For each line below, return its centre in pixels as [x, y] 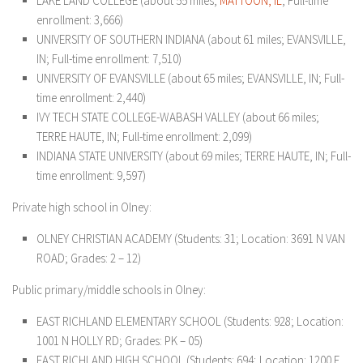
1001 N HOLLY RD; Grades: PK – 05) [120, 341]
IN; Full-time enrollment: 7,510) [109, 59]
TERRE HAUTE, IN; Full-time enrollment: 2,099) [144, 137]
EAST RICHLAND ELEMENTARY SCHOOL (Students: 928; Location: [190, 321]
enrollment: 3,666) [80, 20]
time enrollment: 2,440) [91, 98]
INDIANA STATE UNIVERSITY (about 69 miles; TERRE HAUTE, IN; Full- [194, 156]
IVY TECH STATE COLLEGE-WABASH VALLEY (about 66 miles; [178, 117]
